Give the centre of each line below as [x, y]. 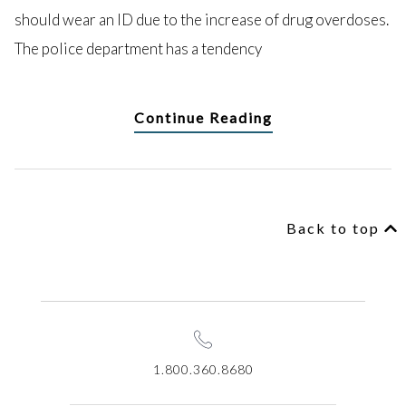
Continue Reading [203, 118]
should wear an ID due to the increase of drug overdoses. [202, 20]
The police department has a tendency [138, 49]
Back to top [335, 228]
